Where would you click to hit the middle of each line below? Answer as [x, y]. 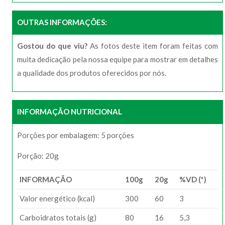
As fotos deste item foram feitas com [153, 45]
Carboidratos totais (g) [58, 217]
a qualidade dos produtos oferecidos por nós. [92, 73]
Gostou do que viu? [52, 45]
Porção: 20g [38, 155]
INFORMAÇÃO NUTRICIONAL [70, 111]
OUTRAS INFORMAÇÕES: [62, 22]
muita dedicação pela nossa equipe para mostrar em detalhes [118, 59]
